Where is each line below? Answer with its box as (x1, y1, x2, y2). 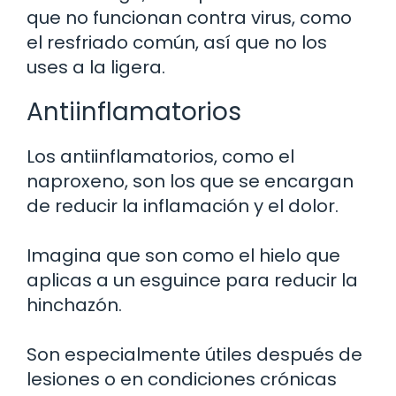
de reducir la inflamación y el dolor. (27, 193, 339, 218)
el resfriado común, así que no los (27, 29, 327, 55)
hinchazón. (27, 292, 122, 317)
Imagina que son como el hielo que (27, 242, 340, 268)
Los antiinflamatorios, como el (27, 143, 294, 169)
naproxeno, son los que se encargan (27, 168, 354, 194)
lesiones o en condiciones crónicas (27, 366, 337, 392)
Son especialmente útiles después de (27, 341, 362, 367)
